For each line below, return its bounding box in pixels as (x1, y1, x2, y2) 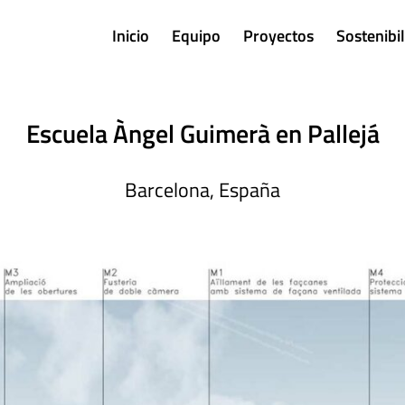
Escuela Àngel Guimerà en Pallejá (25, 114, 380, 153)
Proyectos (243, 24, 314, 48)
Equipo (172, 24, 221, 48)
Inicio (112, 24, 149, 48)
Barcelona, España (125, 174, 280, 205)
